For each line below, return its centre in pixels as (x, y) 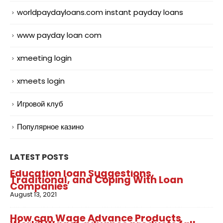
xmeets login (41, 81)
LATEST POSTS (39, 157)
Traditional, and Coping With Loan (97, 180)
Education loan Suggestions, (82, 173)
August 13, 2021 (33, 195)
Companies (39, 186)
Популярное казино (50, 126)
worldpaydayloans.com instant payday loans (100, 12)
